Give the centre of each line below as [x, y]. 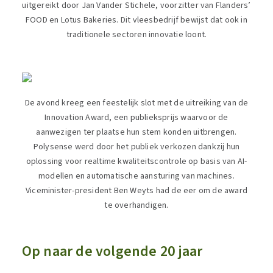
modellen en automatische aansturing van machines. [136, 176]
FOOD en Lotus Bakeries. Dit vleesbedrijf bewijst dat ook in [136, 20]
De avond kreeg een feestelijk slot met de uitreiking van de [136, 103]
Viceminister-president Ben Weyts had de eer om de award [136, 191]
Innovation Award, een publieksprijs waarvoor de [136, 118]
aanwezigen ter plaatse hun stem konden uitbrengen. [136, 132]
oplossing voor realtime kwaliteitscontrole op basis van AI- [136, 161]
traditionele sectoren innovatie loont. [136, 35]
